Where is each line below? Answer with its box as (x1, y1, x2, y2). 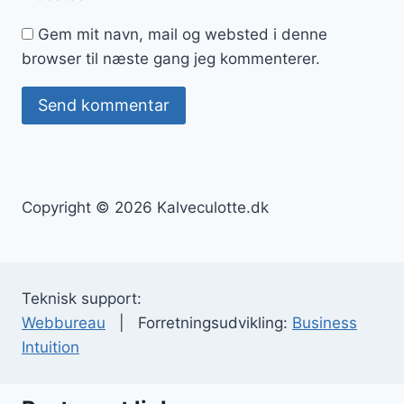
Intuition (22, 338, 79, 357)
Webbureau (22, 314, 106, 333)
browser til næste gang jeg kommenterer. (22, 49, 320, 68)
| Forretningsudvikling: (106, 314, 292, 333)
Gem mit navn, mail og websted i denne (38, 24, 327, 43)
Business (292, 314, 357, 333)
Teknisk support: (22, 289, 142, 308)
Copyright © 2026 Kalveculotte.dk (22, 198, 269, 217)
